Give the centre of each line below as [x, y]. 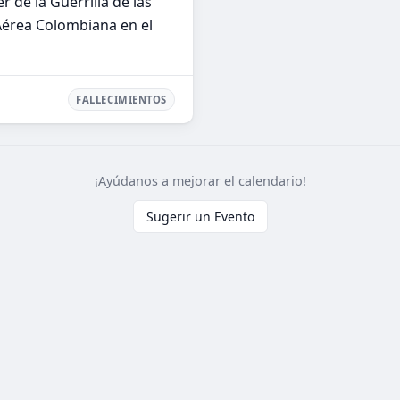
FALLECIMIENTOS [121, 100]
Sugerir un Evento [200, 217]
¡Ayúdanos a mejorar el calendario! [200, 181]
